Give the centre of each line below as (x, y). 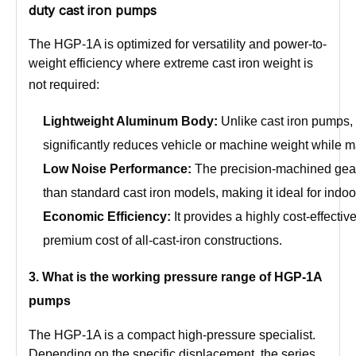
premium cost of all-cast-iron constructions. (163, 240)
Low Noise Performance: (117, 168)
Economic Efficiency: (107, 216)
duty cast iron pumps (93, 10)
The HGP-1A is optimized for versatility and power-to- (178, 44)
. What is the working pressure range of (155, 277)
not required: (66, 84)
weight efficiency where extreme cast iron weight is (171, 63)
